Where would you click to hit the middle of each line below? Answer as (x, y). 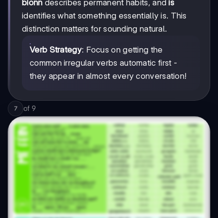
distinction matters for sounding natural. (95, 29)
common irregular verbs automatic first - (103, 63)
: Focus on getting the (122, 50)
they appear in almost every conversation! (108, 76)
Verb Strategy (56, 50)
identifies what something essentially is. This (104, 16)
